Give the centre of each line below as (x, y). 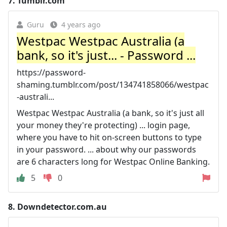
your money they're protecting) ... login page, (103, 125)
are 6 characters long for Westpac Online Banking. (113, 161)
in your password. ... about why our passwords (106, 149)
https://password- (51, 72)
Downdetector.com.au (62, 206)
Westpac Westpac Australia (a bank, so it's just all (110, 113)
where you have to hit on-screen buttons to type (109, 137)
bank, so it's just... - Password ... (106, 55)
